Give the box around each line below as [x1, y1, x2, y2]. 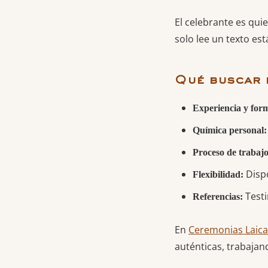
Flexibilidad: [193, 169, 243, 179]
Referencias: [193, 191, 243, 202]
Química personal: [193, 124, 267, 135]
